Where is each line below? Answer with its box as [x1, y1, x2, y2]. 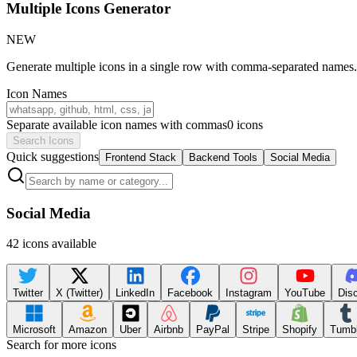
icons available [19, 237, 96, 251]
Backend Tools [189, 151, 257, 163]
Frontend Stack [105, 151, 176, 163]
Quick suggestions [6, 149, 99, 163]
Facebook [167, 286, 213, 299]
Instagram [226, 286, 272, 299]
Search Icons [13, 134, 74, 147]
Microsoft [13, 323, 56, 335]
